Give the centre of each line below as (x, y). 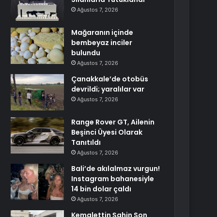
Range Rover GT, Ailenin (113, 122)
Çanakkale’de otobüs (110, 79)
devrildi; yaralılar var (108, 89)
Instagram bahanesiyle (113, 179)
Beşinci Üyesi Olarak (107, 132)
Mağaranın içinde (102, 32)
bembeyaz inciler (102, 43)
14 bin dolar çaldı (101, 189)
